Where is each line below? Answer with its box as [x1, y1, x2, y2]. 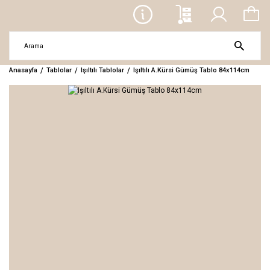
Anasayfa [9, 66, 37, 74]
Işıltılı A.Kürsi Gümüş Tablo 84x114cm [133, 66, 250, 74]
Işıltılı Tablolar [81, 66, 124, 74]
